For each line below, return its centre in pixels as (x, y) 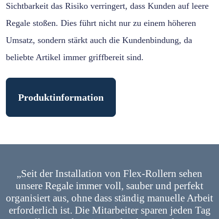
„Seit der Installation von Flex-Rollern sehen (109, 174)
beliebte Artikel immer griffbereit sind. (75, 57)
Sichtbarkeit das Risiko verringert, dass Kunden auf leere (107, 6)
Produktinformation (61, 98)
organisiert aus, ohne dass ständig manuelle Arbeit (109, 198)
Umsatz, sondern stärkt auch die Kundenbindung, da (99, 40)
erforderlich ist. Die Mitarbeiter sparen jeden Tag (109, 210)
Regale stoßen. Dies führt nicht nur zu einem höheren (101, 23)
